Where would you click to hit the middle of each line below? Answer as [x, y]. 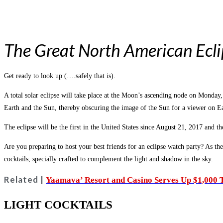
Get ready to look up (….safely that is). [60, 76]
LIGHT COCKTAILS [58, 205]
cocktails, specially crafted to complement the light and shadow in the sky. [109, 159]
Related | [25, 180]
